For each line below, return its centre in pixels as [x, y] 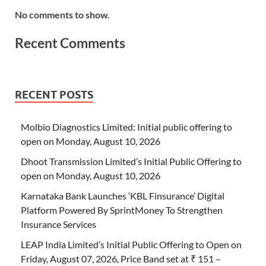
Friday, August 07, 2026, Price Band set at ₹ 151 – [121, 258]
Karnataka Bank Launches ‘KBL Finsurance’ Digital [123, 195]
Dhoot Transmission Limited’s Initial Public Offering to [131, 161]
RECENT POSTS [54, 94]
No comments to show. [62, 15]
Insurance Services [58, 224]
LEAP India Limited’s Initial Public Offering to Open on [131, 244]
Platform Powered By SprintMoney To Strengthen [122, 210]
